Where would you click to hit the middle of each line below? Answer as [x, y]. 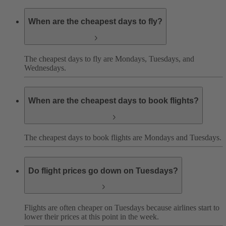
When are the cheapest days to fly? [95, 22]
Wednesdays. [45, 68]
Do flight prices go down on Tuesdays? [103, 171]
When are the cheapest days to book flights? [114, 100]
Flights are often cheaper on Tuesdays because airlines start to [122, 207]
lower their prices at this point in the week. [92, 216]
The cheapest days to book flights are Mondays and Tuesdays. [123, 138]
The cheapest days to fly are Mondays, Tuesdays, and [109, 59]
